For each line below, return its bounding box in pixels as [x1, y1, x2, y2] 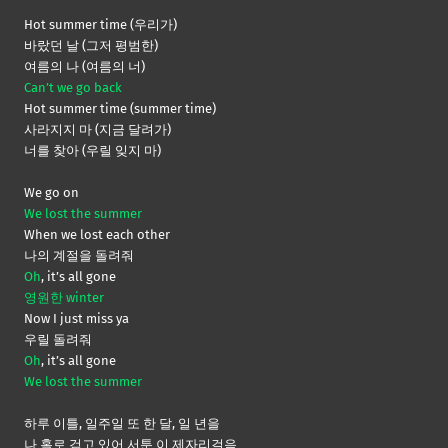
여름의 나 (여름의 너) [24, 58, 145, 74]
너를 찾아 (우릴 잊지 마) [24, 142, 161, 158]
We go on [24, 184, 79, 200]
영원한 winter [24, 289, 104, 305]
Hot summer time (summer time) [24, 100, 216, 116]
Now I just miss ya [24, 310, 129, 326]
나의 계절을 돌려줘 [24, 247, 134, 263]
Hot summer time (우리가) [24, 16, 177, 32]
